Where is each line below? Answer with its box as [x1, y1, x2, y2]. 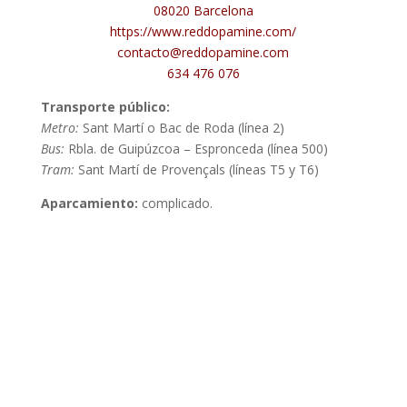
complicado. [137, 194, 213, 212]
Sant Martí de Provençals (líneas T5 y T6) [74, 160, 319, 178]
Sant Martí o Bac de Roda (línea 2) [82, 118, 284, 136]
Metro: [40, 118, 83, 136]
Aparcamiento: [40, 194, 138, 212]
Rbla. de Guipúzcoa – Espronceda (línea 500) [67, 139, 328, 157]
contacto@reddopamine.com [117, 43, 290, 61]
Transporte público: [40, 97, 170, 115]
